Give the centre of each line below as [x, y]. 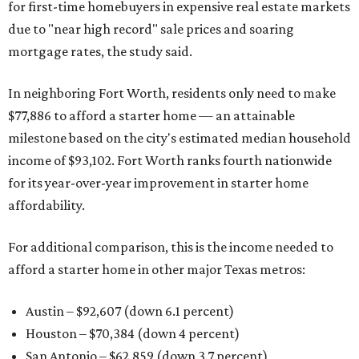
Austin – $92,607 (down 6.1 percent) [130, 311]
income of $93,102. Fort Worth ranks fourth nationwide [170, 160]
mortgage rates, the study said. [100, 51]
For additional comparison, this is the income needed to [171, 246]
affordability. [46, 205]
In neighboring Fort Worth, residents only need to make [172, 93]
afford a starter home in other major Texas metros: [157, 269]
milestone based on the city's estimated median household [179, 137]
